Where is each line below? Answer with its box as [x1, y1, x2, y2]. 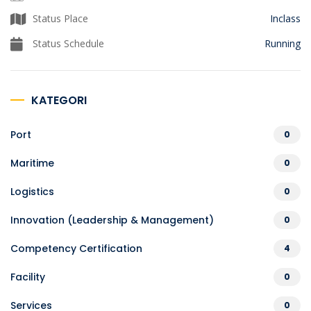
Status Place [30, 12, 88, 25]
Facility [10, 270, 45, 284]
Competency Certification [10, 242, 142, 255]
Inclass [270, 12, 301, 25]
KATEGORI [31, 92, 87, 108]
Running [264, 37, 301, 50]
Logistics [10, 185, 54, 199]
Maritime [10, 156, 54, 170]
